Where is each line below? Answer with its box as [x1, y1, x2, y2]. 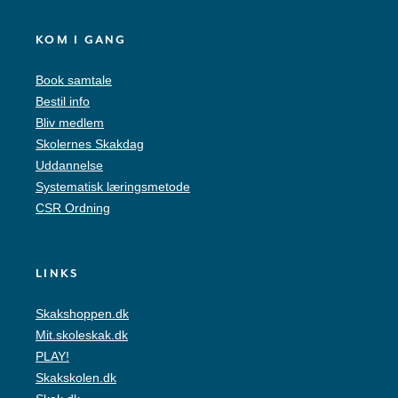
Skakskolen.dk [36, 370, 116, 386]
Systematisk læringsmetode [36, 179, 190, 195]
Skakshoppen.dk [36, 306, 129, 322]
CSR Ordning [36, 201, 110, 216]
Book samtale [36, 73, 112, 88]
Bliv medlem [36, 115, 104, 131]
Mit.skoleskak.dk [36, 328, 128, 343]
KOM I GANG [36, 32, 127, 48]
